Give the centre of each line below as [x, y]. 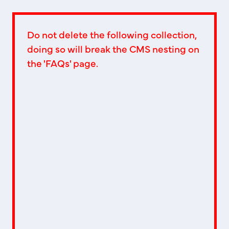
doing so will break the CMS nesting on [113, 48]
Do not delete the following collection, [112, 34]
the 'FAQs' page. [63, 63]
